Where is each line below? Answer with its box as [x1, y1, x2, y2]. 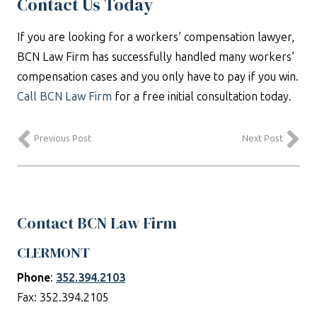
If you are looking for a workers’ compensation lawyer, [17, 30, 294, 44]
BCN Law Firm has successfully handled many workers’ [17, 50, 294, 64]
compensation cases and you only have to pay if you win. [17, 70, 299, 83]
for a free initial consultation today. [112, 90, 292, 103]
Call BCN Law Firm [17, 90, 112, 103]
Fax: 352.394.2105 [17, 291, 109, 305]
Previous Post [34, 133, 91, 144]
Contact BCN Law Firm [17, 212, 177, 234]
